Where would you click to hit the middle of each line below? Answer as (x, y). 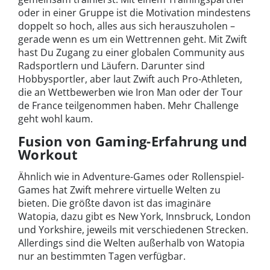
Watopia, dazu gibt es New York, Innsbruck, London (134, 217)
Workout (48, 155)
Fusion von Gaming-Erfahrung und (133, 141)
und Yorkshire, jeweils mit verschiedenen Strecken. (133, 230)
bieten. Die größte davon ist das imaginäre (115, 203)
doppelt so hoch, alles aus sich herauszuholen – (127, 26)
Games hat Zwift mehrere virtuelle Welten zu (119, 190)
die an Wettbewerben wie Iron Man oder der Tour (130, 93)
